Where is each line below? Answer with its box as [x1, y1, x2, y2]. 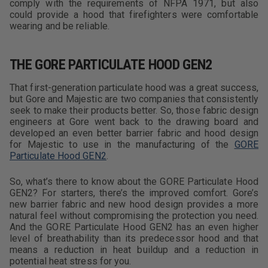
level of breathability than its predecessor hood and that [10, 233, 258, 244]
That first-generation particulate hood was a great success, [10, 82, 258, 93]
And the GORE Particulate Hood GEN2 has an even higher [10, 221, 258, 233]
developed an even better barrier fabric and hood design [10, 127, 258, 139]
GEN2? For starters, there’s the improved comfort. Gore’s [10, 187, 258, 199]
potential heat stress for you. [10, 255, 132, 267]
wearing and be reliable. [10, 20, 109, 32]
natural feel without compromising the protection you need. [10, 210, 258, 221]
